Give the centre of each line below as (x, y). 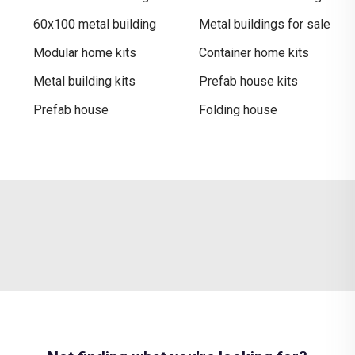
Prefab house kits (248, 81)
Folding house (238, 109)
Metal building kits (84, 81)
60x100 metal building (95, 24)
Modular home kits (85, 52)
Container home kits (254, 52)
